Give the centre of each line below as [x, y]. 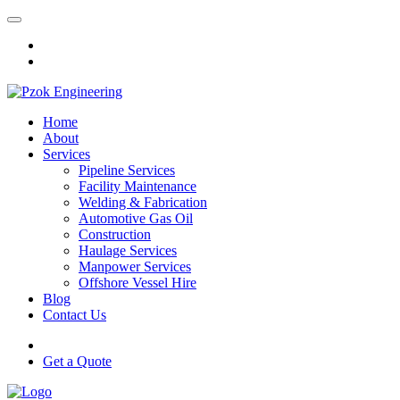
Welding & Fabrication [143, 202]
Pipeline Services [127, 170]
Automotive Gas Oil [136, 218]
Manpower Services [135, 267]
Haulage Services [128, 250]
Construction [115, 234]
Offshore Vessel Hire [137, 283]
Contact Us [75, 315]
